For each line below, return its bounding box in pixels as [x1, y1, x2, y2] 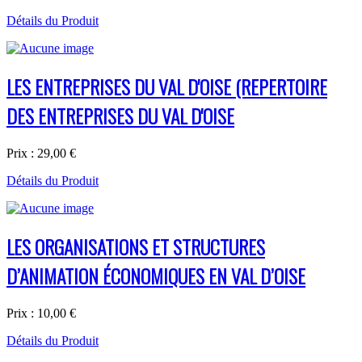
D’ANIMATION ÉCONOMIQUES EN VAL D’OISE [6, 261, 305, 291]
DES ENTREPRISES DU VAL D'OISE [6, 101, 234, 131]
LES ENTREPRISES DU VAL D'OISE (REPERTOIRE [6, 72, 327, 102]
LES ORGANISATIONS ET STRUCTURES [6, 232, 265, 262]
